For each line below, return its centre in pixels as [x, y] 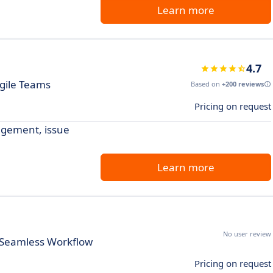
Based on [206, 84]
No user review [247, 234]
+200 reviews [243, 84]
